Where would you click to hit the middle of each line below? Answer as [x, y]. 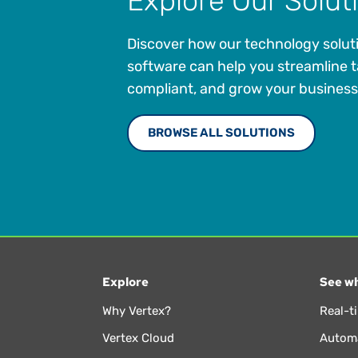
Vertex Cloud [138, 338]
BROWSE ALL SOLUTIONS [221, 132]
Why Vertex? [136, 311]
